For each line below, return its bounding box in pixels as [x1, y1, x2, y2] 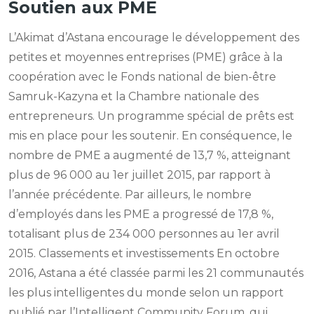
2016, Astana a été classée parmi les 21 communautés [8, 266, 303, 280]
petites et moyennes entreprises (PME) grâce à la [8, 50, 282, 64]
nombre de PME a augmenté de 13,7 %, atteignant [8, 149, 291, 163]
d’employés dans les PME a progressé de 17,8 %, [8, 207, 273, 221]
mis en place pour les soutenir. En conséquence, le [8, 129, 292, 143]
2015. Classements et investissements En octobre [8, 247, 280, 261]
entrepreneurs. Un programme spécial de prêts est [8, 109, 294, 123]
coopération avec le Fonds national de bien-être [8, 70, 276, 84]
